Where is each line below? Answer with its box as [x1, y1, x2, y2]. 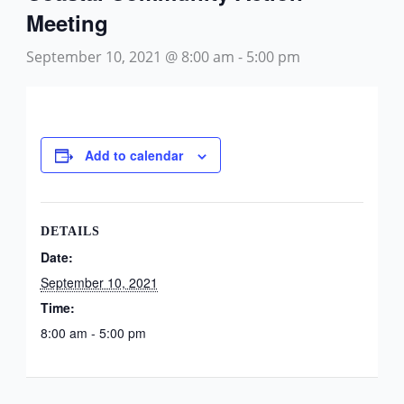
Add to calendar [84, 146, 183, 164]
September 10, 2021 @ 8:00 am [25, 47, 234, 67]
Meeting [25, 7, 108, 38]
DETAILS [40, 225, 100, 238]
